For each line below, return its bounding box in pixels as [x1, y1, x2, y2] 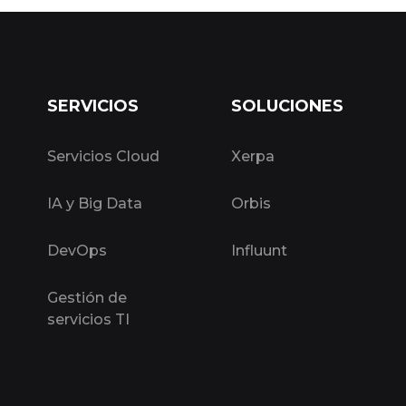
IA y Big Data [47, 195, 142, 212]
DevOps [47, 242, 107, 259]
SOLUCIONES [231, 96, 343, 116]
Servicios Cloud [47, 148, 159, 165]
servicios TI [47, 311, 130, 328]
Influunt [231, 242, 287, 259]
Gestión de [47, 289, 127, 306]
